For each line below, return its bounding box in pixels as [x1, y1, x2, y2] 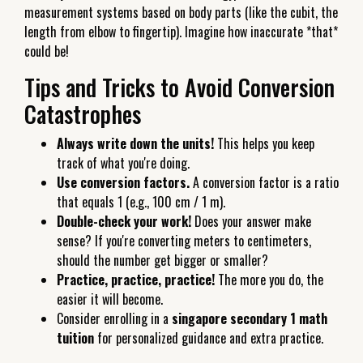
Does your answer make [191, 211, 311, 231]
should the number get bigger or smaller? [57, 250, 268, 270]
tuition [57, 327, 94, 348]
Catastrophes [24, 96, 141, 130]
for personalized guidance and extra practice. [94, 327, 323, 348]
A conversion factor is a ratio [190, 172, 339, 192]
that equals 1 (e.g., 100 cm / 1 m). [57, 191, 225, 211]
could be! [24, 41, 69, 61]
